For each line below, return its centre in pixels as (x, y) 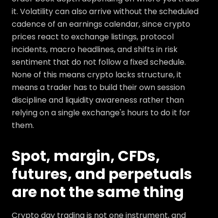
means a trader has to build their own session (98, 88)
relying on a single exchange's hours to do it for (101, 113)
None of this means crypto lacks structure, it (97, 75)
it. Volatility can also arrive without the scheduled (105, 12)
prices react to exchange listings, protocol (93, 37)
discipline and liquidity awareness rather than (98, 100)
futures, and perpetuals (102, 174)
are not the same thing (98, 192)
